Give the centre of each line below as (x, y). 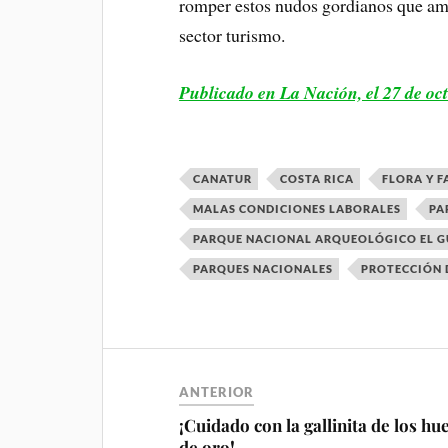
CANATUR (223, 179)
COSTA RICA (317, 179)
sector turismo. (232, 35)
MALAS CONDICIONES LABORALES (297, 209)
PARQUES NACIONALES (263, 269)
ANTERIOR (217, 392)
